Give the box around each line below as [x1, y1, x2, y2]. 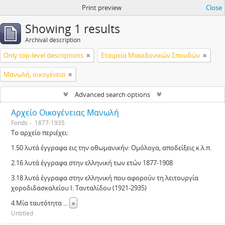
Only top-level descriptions [4, 51, 83, 60]
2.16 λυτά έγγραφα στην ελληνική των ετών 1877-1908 [11, 158, 173, 167]
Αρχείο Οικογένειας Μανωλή [11, 107, 119, 118]
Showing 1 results [25, 21, 120, 37]
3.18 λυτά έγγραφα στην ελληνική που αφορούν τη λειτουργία [11, 173, 198, 182]
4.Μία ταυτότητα [11, 198, 63, 207]
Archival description [25, 36, 80, 44]
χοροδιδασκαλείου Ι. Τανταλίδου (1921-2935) [11, 183, 147, 192]
